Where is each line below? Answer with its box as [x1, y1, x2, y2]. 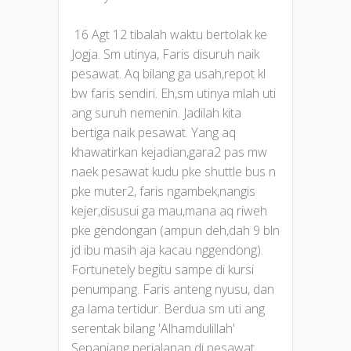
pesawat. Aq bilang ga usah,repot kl [71, 64, 266, 82]
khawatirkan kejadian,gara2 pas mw [71, 143, 267, 161]
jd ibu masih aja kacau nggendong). [71, 241, 263, 259]
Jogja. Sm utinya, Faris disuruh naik [71, 45, 259, 63]
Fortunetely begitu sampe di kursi [71, 260, 254, 278]
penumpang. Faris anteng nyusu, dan [71, 280, 274, 298]
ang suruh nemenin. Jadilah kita [71, 103, 241, 121]
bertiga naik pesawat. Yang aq [71, 123, 236, 141]
